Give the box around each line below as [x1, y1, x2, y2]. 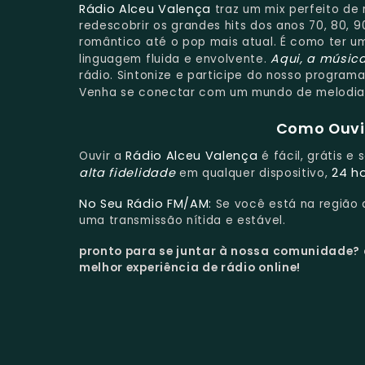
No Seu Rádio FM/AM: [79, 196, 213, 213]
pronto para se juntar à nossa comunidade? [79, 243, 363, 259]
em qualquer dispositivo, [175, 165, 332, 182]
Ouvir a [79, 148, 126, 165]
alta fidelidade [79, 165, 176, 182]
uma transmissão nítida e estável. [79, 213, 286, 229]
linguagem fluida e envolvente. [79, 51, 271, 67]
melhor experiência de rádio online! [79, 259, 301, 275]
